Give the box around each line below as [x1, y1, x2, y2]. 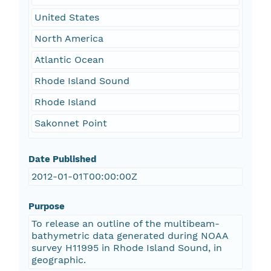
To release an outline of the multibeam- [31, 218, 220, 230]
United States [34, 11, 99, 24]
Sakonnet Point [34, 117, 107, 129]
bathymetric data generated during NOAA [31, 230, 229, 242]
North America [34, 33, 103, 45]
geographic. [31, 254, 86, 266]
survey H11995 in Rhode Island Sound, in [31, 242, 222, 254]
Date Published [28, 154, 96, 165]
